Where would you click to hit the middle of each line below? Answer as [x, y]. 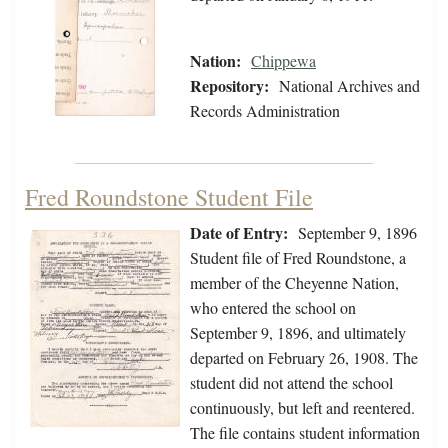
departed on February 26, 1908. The [304, 358]
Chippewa [283, 61]
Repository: [229, 86]
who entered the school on [273, 308]
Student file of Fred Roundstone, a [298, 258]
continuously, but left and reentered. [302, 408]
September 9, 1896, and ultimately [298, 333]
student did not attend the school [291, 383]
